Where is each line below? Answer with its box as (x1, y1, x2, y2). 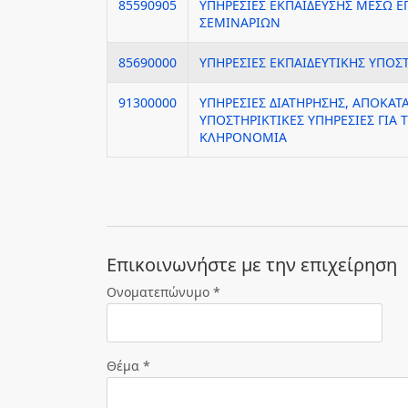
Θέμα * (107, 356, 150, 374)
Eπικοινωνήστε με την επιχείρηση (107, 252, 397, 277)
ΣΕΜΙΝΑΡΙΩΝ (199, 14, 280, 31)
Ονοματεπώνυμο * (107, 283, 220, 301)
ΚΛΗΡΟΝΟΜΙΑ (199, 128, 287, 146)
